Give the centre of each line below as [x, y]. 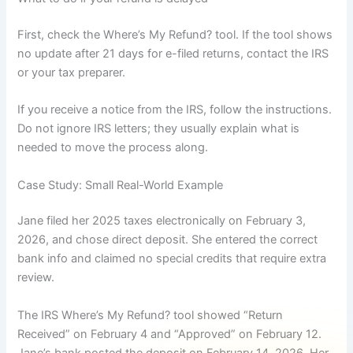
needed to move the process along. [113, 148]
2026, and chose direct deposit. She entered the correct [168, 240]
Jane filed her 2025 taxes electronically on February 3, [162, 221]
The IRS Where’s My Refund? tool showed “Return [150, 315]
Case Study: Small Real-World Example [121, 185]
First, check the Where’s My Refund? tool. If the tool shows [175, 34]
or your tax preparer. [72, 72]
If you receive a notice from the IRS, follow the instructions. [175, 110]
